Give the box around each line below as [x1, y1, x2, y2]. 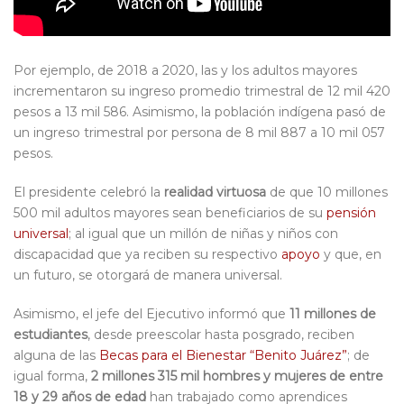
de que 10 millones [266, 184, 388, 201]
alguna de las [14, 347, 99, 364]
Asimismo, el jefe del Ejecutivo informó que [14, 306, 289, 323]
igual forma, [14, 368, 91, 385]
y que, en [320, 246, 381, 263]
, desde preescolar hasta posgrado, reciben [87, 326, 354, 344]
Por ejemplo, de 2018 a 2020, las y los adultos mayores [14, 62, 357, 79]
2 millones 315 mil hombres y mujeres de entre [91, 368, 383, 385]
